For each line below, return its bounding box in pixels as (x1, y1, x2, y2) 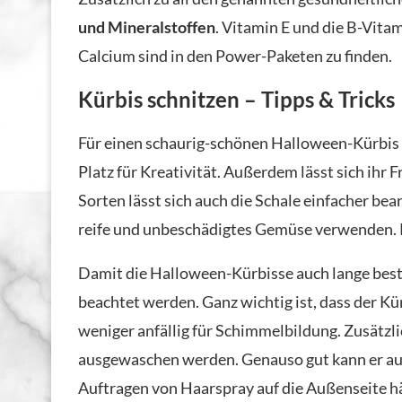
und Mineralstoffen (78, 16, 215, 37)
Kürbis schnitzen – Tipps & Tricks (78, 85, 395, 112)
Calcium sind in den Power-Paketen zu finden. (78, 45, 392, 66)
